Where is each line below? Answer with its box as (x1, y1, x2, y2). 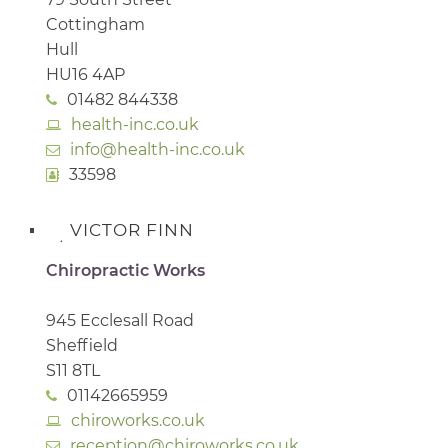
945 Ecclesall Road (46, 310, 194, 330)
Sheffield (46, 335, 118, 355)
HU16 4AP (46, 64, 125, 84)
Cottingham (46, 14, 145, 34)
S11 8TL (46, 360, 100, 380)
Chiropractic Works (46, 260, 205, 280)
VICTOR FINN (70, 219, 194, 240)
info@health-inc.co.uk (70, 139, 245, 159)
